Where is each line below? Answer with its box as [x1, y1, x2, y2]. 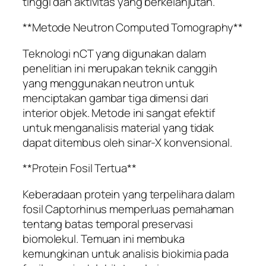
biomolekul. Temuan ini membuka [23, 230, 185, 246]
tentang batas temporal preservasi [23, 216, 193, 232]
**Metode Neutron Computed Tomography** [23, 20, 243, 36]
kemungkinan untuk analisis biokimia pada [23, 245, 229, 261]
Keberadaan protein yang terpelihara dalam [23, 186, 235, 202]
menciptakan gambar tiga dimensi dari [23, 90, 209, 106]
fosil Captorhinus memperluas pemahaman [23, 201, 235, 217]
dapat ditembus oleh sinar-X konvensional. [23, 134, 232, 150]
